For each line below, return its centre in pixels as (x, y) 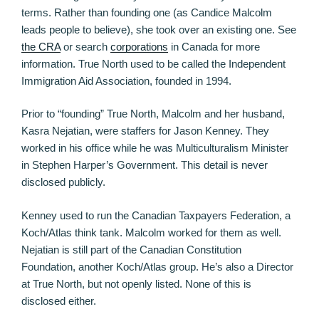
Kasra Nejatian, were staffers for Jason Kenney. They (145, 131)
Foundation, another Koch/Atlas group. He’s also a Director (157, 266)
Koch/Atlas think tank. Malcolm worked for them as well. (151, 232)
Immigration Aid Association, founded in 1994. (126, 80)
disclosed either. (59, 300)
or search (85, 46)
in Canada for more (214, 46)
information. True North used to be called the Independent (153, 63)
